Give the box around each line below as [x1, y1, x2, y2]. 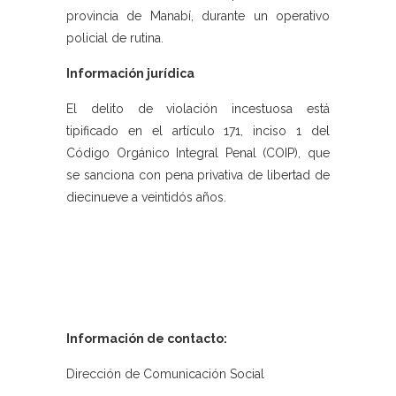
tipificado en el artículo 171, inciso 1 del [66, 124, 330, 139]
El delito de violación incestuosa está [66, 102, 330, 117]
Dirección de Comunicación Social [66, 367, 264, 382]
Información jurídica [66, 66, 194, 81]
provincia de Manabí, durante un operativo [66, 9, 330, 24]
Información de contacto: [66, 331, 227, 346]
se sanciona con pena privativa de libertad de [66, 168, 330, 183]
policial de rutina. [66, 31, 164, 46]
